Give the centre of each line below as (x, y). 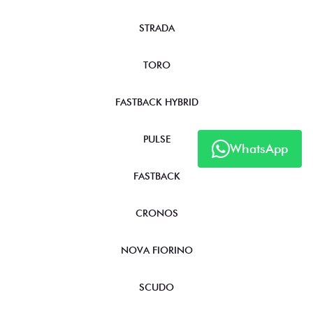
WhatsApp (259, 149)
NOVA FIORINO (156, 250)
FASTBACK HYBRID (156, 102)
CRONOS (156, 213)
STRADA (156, 28)
